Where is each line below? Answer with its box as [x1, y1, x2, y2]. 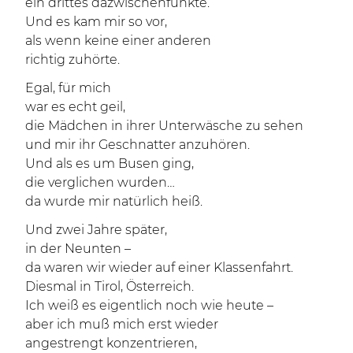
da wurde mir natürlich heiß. [25, 194, 203, 209]
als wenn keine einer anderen [25, 33, 211, 48]
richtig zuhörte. [25, 52, 120, 67]
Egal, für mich [25, 80, 111, 95]
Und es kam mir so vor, [25, 14, 167, 29]
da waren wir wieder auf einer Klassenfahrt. [25, 260, 293, 275]
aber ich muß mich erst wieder [25, 317, 218, 332]
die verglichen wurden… [25, 175, 175, 190]
